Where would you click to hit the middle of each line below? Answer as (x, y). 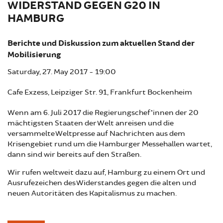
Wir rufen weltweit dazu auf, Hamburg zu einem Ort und (106, 172)
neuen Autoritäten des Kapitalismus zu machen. (92, 193)
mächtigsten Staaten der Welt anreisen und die (91, 123)
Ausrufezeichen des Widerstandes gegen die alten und (102, 183)
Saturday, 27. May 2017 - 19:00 (62, 72)
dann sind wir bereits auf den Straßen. (74, 155)
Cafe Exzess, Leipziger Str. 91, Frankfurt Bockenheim (100, 92)
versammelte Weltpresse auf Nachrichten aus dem (96, 134)
